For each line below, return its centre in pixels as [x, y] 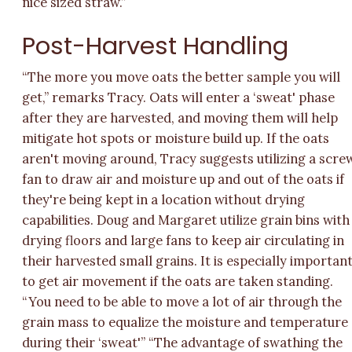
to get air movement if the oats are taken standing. [178, 281]
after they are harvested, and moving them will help [180, 117]
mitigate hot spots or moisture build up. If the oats [176, 138]
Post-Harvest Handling [156, 46]
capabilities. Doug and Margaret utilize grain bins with [186, 220]
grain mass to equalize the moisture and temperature [185, 322]
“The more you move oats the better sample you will [181, 77]
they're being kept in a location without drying [164, 199]
